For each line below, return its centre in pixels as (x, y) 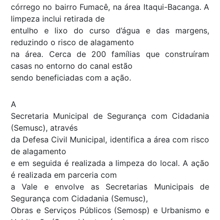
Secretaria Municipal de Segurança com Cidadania (110, 116)
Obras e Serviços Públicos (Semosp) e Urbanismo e (110, 210)
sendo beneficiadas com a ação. (71, 77)
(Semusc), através (44, 127)
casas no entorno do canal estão (72, 66)
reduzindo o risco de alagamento (72, 42)
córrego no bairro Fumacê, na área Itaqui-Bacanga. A (110, 7)
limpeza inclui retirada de (58, 18)
